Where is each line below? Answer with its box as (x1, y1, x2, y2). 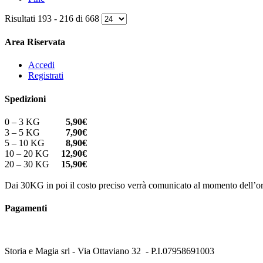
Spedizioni (5, 93, 46, 104)
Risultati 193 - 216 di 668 (5, 13, 102, 23)
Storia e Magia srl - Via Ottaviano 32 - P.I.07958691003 (5, 246, 214, 257)
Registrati (28, 70, 63, 81)
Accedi (28, 60, 55, 70)
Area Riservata (5, 37, 65, 48)
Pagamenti (5, 203, 47, 214)
